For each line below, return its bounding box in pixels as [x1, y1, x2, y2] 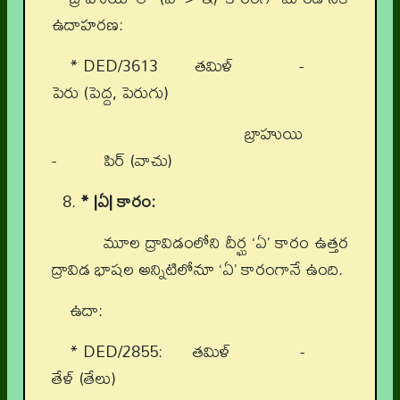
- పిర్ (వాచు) [52, 144, 172, 178]
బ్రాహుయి [70, 117, 348, 151]
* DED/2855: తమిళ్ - [70, 335, 348, 369]
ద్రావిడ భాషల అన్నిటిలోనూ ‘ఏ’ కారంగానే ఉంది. [52, 253, 343, 287]
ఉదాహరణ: [52, 8, 123, 42]
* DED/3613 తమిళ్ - [70, 49, 348, 83]
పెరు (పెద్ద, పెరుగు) [52, 76, 169, 110]
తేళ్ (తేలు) [52, 362, 116, 396]
